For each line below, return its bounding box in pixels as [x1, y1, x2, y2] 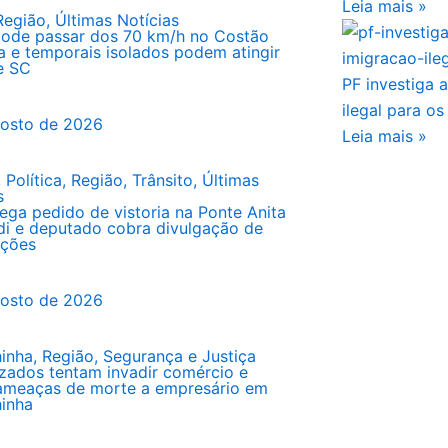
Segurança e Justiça [102, 346, 256, 366]
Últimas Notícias [54, 10, 179, 30]
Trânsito [131, 170, 193, 190]
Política [5, 170, 62, 190]
